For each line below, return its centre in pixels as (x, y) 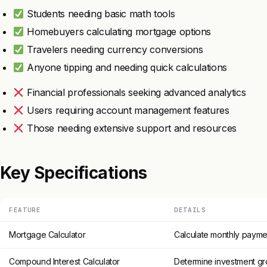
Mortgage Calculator (47, 235)
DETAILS (190, 210)
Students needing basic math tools (100, 14)
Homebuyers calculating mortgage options (118, 32)
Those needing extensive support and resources (131, 128)
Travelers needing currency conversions (114, 50)
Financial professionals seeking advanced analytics (135, 93)
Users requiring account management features (127, 111)
